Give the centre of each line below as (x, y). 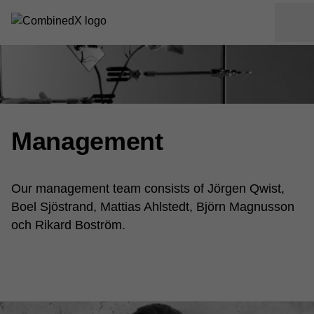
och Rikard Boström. (68, 225)
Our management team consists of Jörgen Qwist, (148, 189)
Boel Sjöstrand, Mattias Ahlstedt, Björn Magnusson (153, 207)
